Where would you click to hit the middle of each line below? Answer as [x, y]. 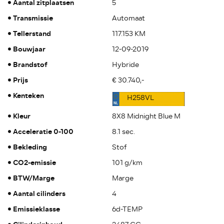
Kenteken [29, 95]
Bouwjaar [29, 49]
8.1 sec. [123, 131]
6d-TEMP [127, 209]
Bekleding [30, 147]
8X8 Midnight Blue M [146, 116]
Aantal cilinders [39, 193]
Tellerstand [32, 33]
